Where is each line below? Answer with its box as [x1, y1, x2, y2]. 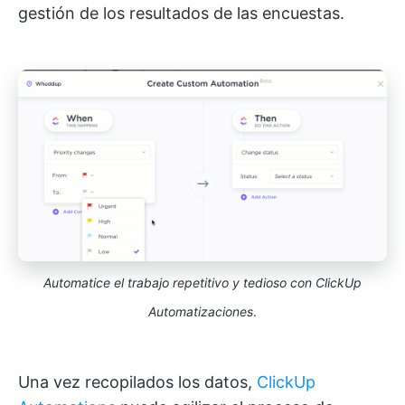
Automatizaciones [148, 303, 253, 319]
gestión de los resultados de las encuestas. [18, 4, 344, 24]
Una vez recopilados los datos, [18, 372, 257, 391]
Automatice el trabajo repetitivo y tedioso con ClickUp [43, 274, 362, 290]
